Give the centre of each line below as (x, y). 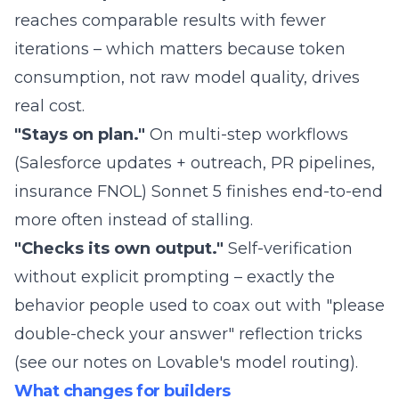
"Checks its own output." (119, 248)
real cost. (49, 106)
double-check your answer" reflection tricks (188, 334)
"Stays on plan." (80, 134)
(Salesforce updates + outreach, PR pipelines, (195, 163)
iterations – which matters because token (180, 49)
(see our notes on (85, 362)
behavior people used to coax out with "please (199, 305)
